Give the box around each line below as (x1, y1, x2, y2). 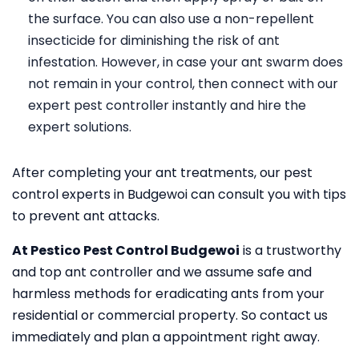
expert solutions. (28, 118, 131, 136)
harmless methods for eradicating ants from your (12, 284, 325, 303)
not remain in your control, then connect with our (28, 75, 338, 93)
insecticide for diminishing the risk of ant (28, 31, 280, 50)
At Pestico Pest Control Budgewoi (12, 241, 240, 260)
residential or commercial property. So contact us (12, 306, 328, 325)
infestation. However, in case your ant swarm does (28, 53, 343, 71)
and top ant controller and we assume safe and (12, 263, 312, 281)
